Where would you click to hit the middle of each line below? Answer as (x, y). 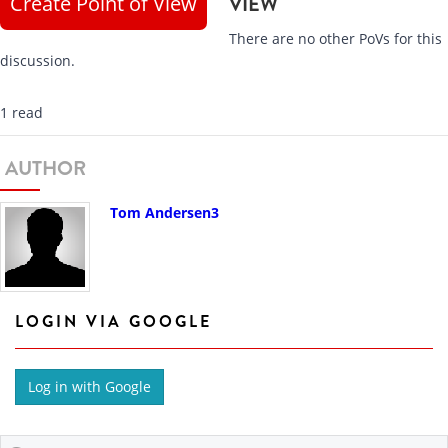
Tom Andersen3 (164, 212)
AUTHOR (45, 168)
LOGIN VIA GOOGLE (113, 321)
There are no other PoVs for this (336, 38)
